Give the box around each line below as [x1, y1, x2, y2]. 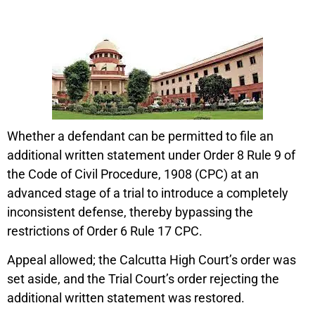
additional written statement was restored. [7, 290, 245, 306]
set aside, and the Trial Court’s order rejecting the [7, 271, 279, 287]
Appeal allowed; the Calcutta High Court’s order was [7, 252, 296, 268]
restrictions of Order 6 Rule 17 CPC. [7, 223, 202, 238]
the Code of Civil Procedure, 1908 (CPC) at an [7, 166, 259, 181]
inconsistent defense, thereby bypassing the [7, 204, 253, 219]
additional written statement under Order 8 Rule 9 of [7, 147, 295, 162]
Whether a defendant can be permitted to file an [7, 128, 274, 143]
